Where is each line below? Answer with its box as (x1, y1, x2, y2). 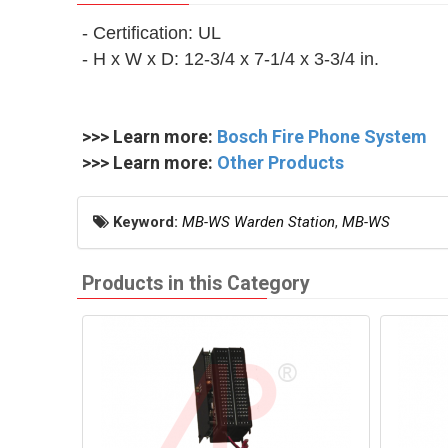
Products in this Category (82, 272, 310, 295)
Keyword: (113, 213, 182, 231)
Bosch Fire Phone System (217, 126, 427, 147)
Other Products (217, 152, 344, 173)
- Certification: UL (82, 23, 221, 43)
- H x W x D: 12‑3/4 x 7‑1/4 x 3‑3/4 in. (82, 49, 379, 69)
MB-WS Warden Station (182, 213, 335, 231)
